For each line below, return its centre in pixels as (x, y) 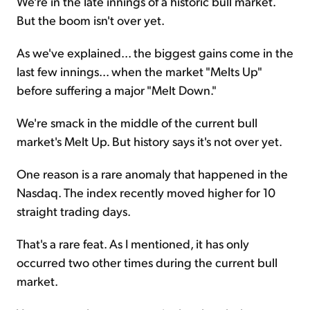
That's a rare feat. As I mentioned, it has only (133, 243)
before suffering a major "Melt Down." (117, 89)
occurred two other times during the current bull (147, 262)
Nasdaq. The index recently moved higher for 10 (146, 192)
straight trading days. (74, 210)
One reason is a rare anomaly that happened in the (152, 173)
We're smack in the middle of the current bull (137, 122)
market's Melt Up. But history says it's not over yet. (149, 140)
